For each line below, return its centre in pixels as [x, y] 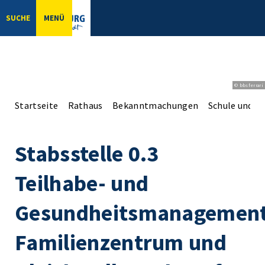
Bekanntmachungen [156, 105]
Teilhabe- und [82, 183]
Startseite [37, 105]
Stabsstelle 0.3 [87, 153]
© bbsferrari [249, 85]
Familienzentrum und [121, 242]
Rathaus [85, 105]
